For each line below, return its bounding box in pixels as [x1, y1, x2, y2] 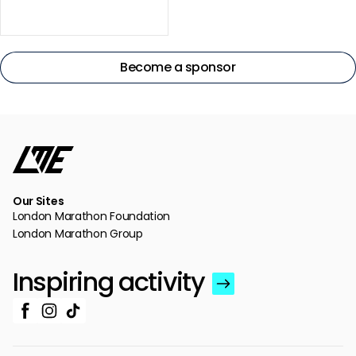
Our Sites [13, 193, 64, 209]
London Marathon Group [13, 226, 143, 242]
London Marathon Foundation [13, 208, 171, 224]
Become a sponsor [120, 57, 236, 76]
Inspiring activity [13, 264, 205, 300]
